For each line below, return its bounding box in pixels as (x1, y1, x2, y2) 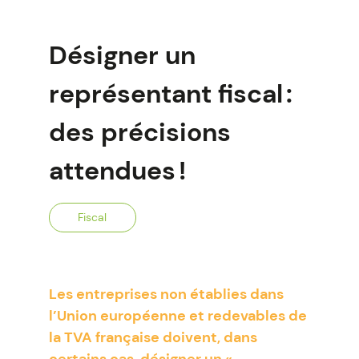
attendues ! (48, 154, 186, 188)
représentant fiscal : (48, 77, 292, 111)
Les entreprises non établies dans (48, 284, 284, 304)
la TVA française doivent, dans (48, 328, 257, 347)
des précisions (48, 115, 231, 149)
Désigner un (48, 38, 196, 72)
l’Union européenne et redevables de (48, 306, 307, 325)
